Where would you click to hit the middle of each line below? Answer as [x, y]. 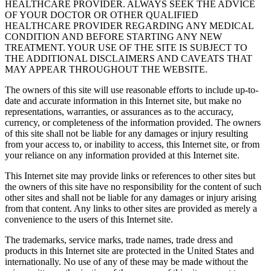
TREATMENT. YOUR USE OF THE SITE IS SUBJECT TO [126, 48]
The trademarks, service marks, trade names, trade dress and [119, 240]
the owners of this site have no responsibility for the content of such [133, 187]
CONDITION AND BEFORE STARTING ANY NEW [113, 37]
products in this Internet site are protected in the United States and [129, 251]
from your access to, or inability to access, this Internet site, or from [132, 145]
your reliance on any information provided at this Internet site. [122, 155]
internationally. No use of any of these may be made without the [126, 262]
